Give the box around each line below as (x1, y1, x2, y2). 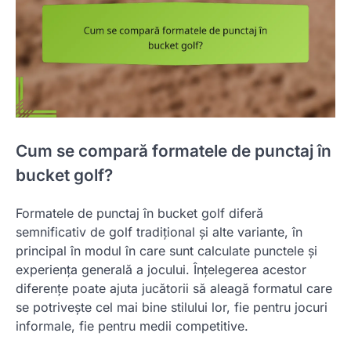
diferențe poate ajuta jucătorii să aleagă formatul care (16, 280, 332, 296)
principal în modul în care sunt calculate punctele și (16, 242, 317, 259)
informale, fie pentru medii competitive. (16, 317, 248, 334)
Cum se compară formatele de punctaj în (16, 140, 331, 161)
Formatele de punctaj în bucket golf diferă (16, 204, 263, 221)
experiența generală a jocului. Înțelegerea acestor (16, 261, 306, 277)
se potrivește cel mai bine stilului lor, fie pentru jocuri (16, 299, 327, 315)
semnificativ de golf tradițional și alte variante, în (16, 223, 302, 240)
